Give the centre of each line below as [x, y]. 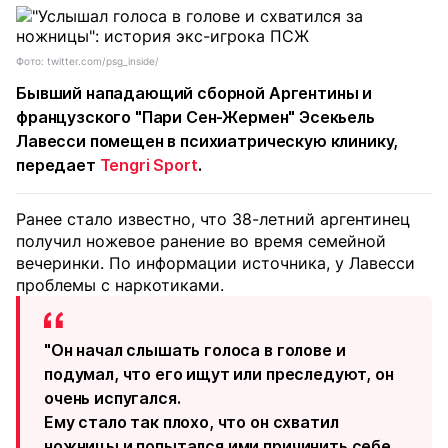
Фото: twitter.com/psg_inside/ [87, 61]
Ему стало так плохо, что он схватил [191, 422]
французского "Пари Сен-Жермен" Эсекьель [195, 117]
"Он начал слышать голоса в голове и [195, 350]
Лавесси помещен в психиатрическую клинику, [207, 141]
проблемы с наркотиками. [120, 285]
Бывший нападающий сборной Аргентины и [194, 93]
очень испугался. [112, 398]
